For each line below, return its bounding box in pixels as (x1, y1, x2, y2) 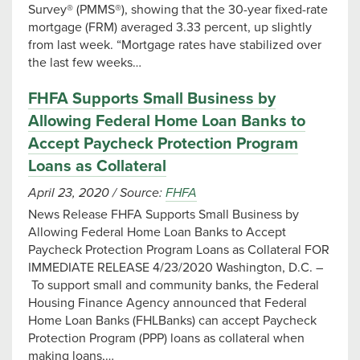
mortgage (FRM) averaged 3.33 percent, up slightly (28, 19, 312, 35)
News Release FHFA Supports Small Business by (28, 207, 299, 223)
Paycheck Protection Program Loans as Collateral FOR (28, 242, 329, 258)
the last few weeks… (28, 55, 141, 71)
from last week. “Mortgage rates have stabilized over (28, 37, 321, 53)
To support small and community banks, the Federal (28, 277, 319, 293)
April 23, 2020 (28, 185, 112, 201)
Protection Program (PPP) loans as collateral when (28, 330, 305, 346)
